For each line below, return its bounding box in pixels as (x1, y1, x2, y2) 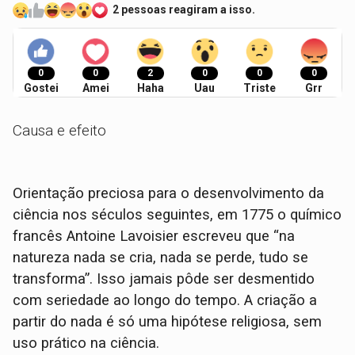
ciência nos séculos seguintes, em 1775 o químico (13, 206, 342, 224)
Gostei (23, 82, 59, 95)
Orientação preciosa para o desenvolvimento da (13, 185, 325, 203)
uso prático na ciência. (13, 334, 160, 353)
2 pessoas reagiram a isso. (113, 2, 256, 16)
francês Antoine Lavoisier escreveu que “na (13, 227, 296, 246)
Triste (242, 82, 276, 95)
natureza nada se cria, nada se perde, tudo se (13, 249, 309, 267)
